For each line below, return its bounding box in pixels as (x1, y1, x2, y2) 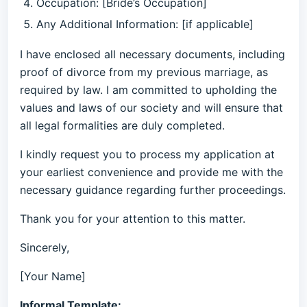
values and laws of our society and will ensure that (20, 101, 283, 114)
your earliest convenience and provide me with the (20, 165, 283, 179)
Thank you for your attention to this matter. (20, 212, 245, 225)
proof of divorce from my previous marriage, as (20, 65, 268, 79)
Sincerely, (20, 241, 69, 254)
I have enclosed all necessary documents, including (20, 47, 285, 61)
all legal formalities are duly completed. (20, 119, 225, 132)
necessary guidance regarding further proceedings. (20, 183, 286, 197)
